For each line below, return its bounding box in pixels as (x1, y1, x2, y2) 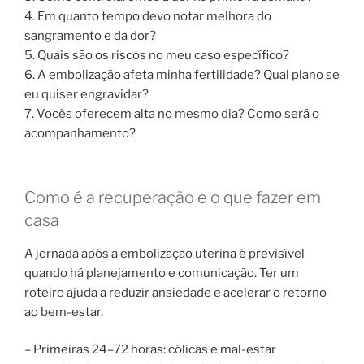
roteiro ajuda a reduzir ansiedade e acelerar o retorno (24, 284, 327, 300)
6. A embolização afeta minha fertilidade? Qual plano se (24, 67, 340, 83)
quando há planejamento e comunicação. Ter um (24, 265, 299, 280)
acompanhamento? (24, 126, 136, 141)
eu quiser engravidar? (24, 87, 149, 102)
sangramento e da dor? (24, 28, 156, 44)
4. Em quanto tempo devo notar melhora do (24, 9, 271, 24)
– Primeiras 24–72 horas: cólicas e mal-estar (24, 342, 276, 357)
